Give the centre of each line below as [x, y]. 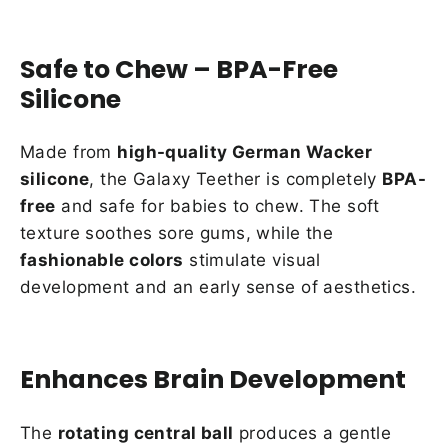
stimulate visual [252, 260]
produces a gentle [312, 432]
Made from [69, 152]
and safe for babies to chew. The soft [217, 206]
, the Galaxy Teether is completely [236, 179]
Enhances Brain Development [213, 379]
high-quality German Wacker [245, 152]
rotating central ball [145, 432]
